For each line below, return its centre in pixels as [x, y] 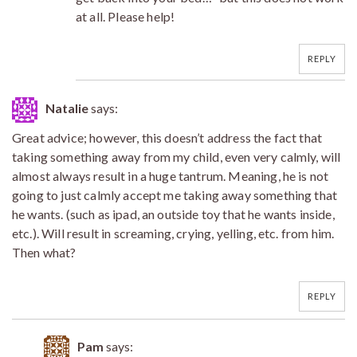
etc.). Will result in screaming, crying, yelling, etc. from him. [173, 233]
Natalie [67, 108]
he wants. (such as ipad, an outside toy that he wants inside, [173, 214]
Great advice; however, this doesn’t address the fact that [167, 137]
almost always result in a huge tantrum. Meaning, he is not [171, 175]
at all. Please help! [126, 16]
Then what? [44, 252]
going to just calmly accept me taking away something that [175, 194]
